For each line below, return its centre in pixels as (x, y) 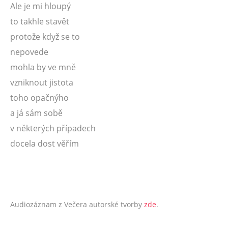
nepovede (29, 52)
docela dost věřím (45, 144)
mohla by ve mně (43, 67)
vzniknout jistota (42, 82)
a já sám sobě (36, 113)
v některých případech (53, 128)
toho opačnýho (39, 98)
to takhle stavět (40, 21)
